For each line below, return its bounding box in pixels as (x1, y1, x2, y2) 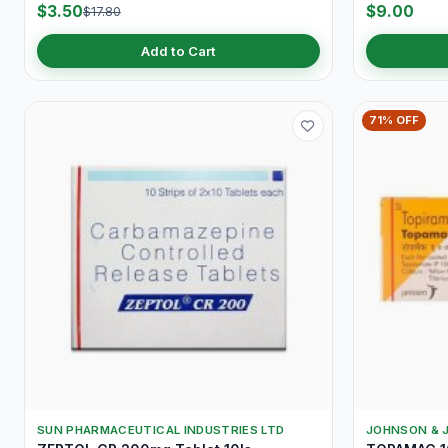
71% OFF (369, 113, 419, 128)
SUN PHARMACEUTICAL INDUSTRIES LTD (37, 423, 285, 438)
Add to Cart (141, 43, 216, 60)
